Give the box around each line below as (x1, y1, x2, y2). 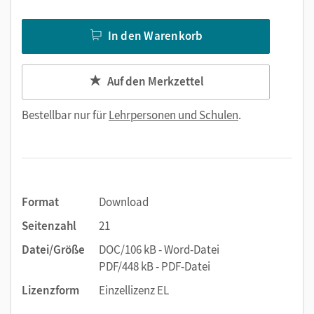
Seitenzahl (22, 218, 76, 233)
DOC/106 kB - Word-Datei (99, 242, 219, 257)
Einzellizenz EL (99, 282, 169, 298)
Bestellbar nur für (22, 107, 109, 123)
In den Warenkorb (107, 27, 203, 43)
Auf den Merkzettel (107, 73, 204, 89)
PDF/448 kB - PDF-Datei (99, 259, 210, 274)
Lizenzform (22, 282, 79, 298)
